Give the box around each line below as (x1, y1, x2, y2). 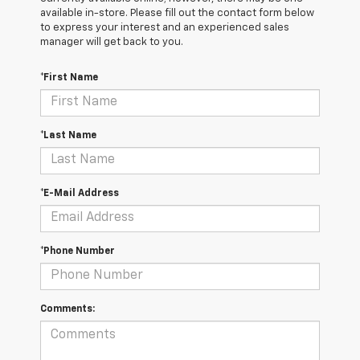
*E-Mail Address (40, 188, 119, 198)
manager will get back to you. (40, 36, 183, 47)
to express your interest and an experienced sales (40, 22, 289, 33)
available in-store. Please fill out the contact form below (40, 7, 314, 18)
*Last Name (40, 130, 96, 141)
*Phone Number (40, 246, 115, 256)
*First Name (40, 72, 98, 83)
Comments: (40, 304, 95, 314)
